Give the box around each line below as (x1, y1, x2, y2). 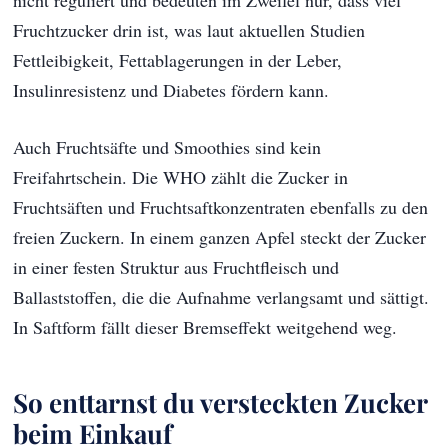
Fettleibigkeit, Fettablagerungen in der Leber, (13, 48, 343, 73)
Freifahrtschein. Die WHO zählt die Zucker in (13, 165, 349, 190)
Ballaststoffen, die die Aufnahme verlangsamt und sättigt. (13, 285, 430, 310)
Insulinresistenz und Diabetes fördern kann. (13, 78, 330, 103)
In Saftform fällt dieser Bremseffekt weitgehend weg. (13, 315, 398, 340)
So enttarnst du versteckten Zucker (13, 384, 428, 420)
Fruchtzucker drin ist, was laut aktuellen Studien (13, 18, 366, 43)
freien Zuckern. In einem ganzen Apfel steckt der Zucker (13, 225, 427, 250)
